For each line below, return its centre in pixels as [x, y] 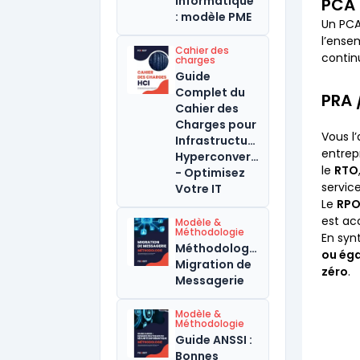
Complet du [210, 92]
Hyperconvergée [224, 157]
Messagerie [210, 280]
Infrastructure [217, 141]
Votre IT [198, 189]
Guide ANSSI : [214, 340]
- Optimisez [210, 173]
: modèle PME [213, 17]
